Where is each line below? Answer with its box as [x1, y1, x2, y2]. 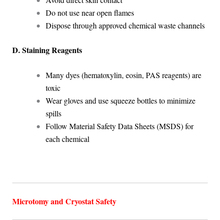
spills [45, 108, 61, 119]
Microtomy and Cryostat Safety [12, 195, 116, 207]
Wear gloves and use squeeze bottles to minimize [45, 95, 195, 106]
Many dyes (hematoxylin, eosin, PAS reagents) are [45, 70, 201, 81]
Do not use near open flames [45, 7, 134, 18]
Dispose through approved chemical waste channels [45, 20, 205, 30]
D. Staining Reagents [12, 44, 82, 55]
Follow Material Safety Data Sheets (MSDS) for [45, 121, 193, 132]
